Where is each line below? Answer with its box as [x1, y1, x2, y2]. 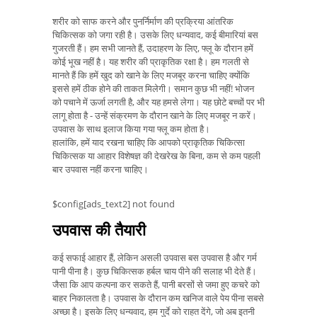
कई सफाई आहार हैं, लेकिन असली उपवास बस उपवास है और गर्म [52, 251, 257, 265]
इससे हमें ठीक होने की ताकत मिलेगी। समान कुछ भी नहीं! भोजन [52, 82, 254, 96]
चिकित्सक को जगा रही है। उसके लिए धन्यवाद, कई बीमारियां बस [52, 28, 258, 42]
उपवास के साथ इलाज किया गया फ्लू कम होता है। [52, 122, 210, 136]
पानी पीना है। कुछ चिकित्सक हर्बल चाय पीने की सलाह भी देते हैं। [52, 265, 257, 278]
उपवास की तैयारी [52, 219, 146, 241]
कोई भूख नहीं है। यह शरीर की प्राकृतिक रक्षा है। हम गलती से [52, 55, 249, 69]
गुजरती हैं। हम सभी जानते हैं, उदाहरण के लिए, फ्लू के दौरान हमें [52, 42, 253, 55]
